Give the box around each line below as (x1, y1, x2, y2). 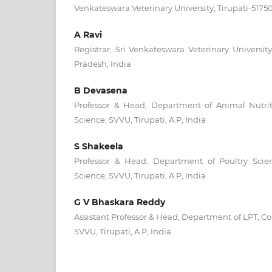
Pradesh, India (74, 58, 131, 69)
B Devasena (74, 84, 127, 96)
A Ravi (74, 29, 102, 40)
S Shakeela (74, 140, 123, 152)
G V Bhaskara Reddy (74, 196, 165, 208)
